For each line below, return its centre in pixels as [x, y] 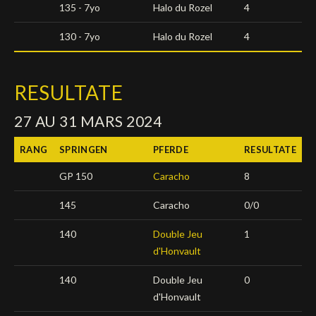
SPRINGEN [84, 149]
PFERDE [171, 149]
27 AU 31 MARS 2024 [88, 121]
